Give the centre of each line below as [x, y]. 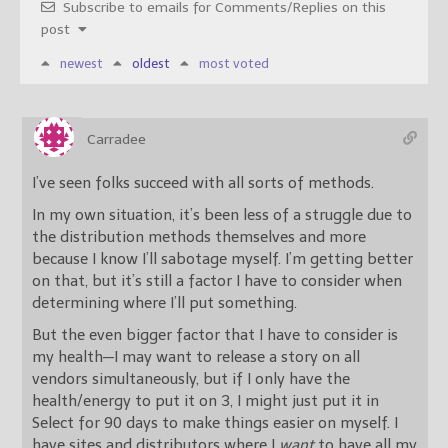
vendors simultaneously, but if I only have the [191, 379]
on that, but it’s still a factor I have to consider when [217, 281]
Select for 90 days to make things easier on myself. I [215, 423]
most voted [234, 64]
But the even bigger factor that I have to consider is [215, 335]
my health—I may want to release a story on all [196, 357]
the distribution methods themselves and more [199, 237]
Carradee [116, 140]
